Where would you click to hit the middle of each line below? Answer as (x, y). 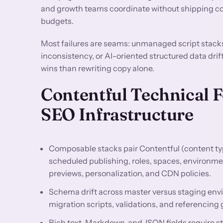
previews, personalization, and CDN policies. (130, 173)
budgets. (57, 21)
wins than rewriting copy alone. (98, 68)
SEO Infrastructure (117, 114)
